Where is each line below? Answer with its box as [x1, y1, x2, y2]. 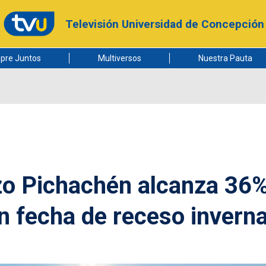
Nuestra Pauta [198, 53, 252, 63]
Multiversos [97, 53, 141, 63]
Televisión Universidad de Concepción [65, 17, 264, 31]
